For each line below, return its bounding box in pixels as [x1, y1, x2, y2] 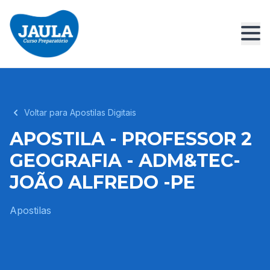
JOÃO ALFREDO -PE [10, 171, 195, 193]
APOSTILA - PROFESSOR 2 [10, 128, 252, 150]
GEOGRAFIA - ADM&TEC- [10, 149, 240, 172]
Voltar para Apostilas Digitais [24, 107, 136, 118]
